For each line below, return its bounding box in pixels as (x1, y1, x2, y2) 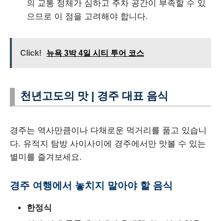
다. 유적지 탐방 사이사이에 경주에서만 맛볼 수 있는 (10, 139, 206, 149)
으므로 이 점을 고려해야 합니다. (27, 11, 148, 21)
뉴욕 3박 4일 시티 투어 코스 (46, 49, 144, 58)
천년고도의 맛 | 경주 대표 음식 (20, 90, 168, 103)
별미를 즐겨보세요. (10, 152, 82, 162)
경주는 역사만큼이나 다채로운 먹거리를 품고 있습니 (10, 126, 207, 136)
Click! (20, 49, 41, 58)
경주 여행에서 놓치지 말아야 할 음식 (10, 180, 173, 191)
